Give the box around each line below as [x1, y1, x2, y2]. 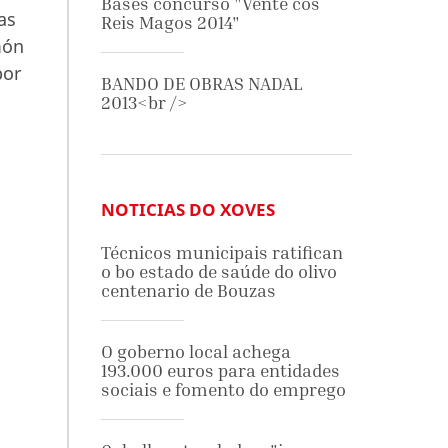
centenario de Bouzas [100, 280, 276, 301]
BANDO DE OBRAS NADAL [100, 73, 302, 94]
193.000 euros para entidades [100, 360, 340, 381]
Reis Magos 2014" [100, 12, 240, 33]
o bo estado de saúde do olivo [100, 261, 337, 282]
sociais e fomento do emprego [100, 379, 346, 400]
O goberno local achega [100, 341, 291, 362]
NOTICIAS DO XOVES [100, 198, 275, 221]
